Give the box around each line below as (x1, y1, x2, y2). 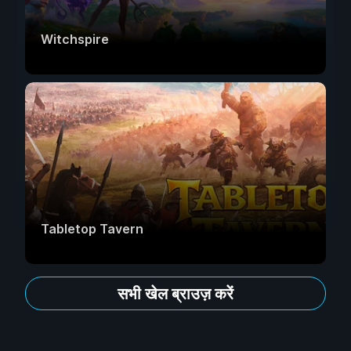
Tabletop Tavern (41, 221, 143, 237)
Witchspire (41, 31, 109, 48)
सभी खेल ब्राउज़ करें (118, 284, 233, 303)
